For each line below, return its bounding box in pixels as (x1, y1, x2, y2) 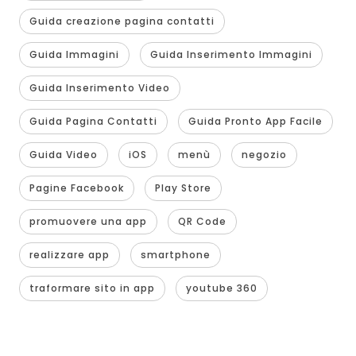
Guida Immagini (29, 48, 119, 62)
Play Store (154, 181, 211, 195)
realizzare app (29, 248, 110, 262)
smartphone (140, 248, 211, 262)
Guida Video (29, 148, 98, 162)
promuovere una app (29, 215, 147, 229)
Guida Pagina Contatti (29, 114, 157, 129)
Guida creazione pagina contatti (29, 14, 215, 29)
